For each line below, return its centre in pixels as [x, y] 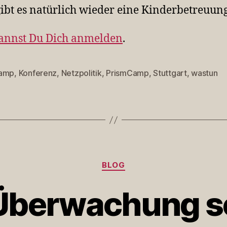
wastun [204, 73]
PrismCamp [127, 73]
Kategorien [136, 160]
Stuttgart [170, 73]
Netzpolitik [81, 73]
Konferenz [38, 73]
